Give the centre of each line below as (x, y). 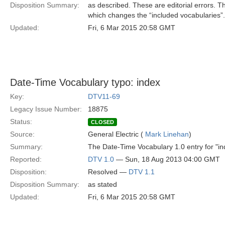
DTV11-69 (104, 96)
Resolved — (108, 172)
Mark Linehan (167, 134)
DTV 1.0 (101, 159)
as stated (102, 184)
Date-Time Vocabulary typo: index (85, 82)
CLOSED (102, 122)
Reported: (26, 159)
